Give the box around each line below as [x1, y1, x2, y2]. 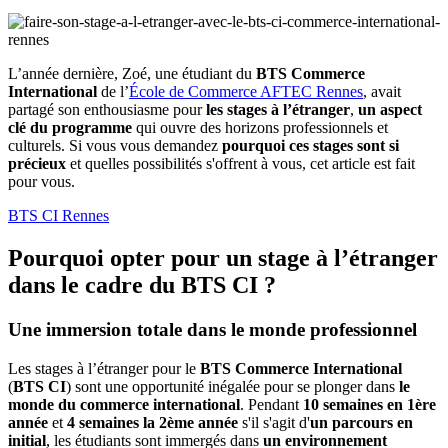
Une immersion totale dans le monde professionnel [8, 319, 417, 341]
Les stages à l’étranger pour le [8, 359, 200, 377]
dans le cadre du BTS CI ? [8, 272, 276, 299]
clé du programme [8, 119, 132, 137]
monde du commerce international [8, 395, 240, 413]
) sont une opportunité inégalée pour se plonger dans [66, 377, 399, 395]
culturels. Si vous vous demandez [8, 137, 222, 155]
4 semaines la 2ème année [67, 413, 242, 431]
